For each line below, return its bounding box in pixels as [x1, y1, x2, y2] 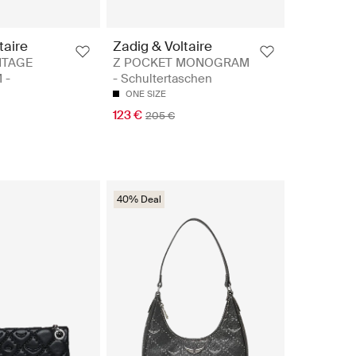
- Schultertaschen [113, 70, 212, 87]
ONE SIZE [126, 87, 166, 99]
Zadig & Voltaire [113, 37, 212, 55]
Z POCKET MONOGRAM [113, 54, 250, 71]
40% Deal [117, 192, 161, 206]
